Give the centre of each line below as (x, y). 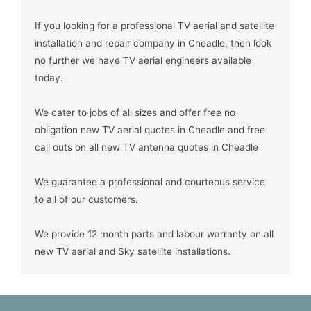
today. (49, 77)
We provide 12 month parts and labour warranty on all (154, 234)
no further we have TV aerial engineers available (143, 60)
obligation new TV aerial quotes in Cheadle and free (150, 129)
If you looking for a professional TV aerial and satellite (154, 25)
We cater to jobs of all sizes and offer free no (135, 112)
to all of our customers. (86, 199)
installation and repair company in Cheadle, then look (153, 43)
